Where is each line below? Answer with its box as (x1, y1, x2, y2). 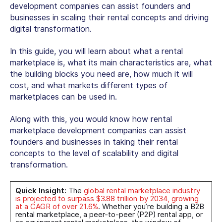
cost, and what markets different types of (10, 80, 167, 90)
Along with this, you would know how (10, 114, 151, 124)
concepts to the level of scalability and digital (10, 148, 178, 158)
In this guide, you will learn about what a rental (10, 46, 183, 56)
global (84, 186, 107, 195)
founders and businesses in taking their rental (10, 137, 178, 147)
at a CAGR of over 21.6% (15, 202, 98, 211)
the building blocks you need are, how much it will (10, 69, 193, 79)
